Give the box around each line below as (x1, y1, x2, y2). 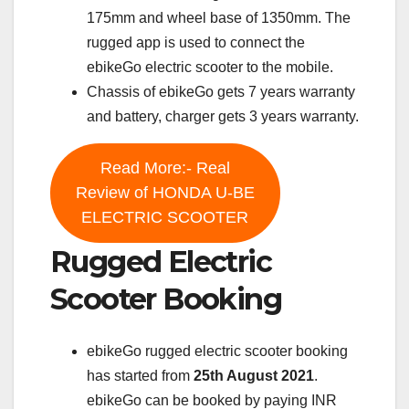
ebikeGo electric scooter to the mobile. (87, 59, 333, 76)
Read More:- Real (100, 159, 230, 178)
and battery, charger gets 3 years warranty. (87, 109, 359, 125)
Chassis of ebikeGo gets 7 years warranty (87, 84, 355, 100)
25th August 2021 (194, 367, 314, 383)
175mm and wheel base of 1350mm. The (87, 10, 351, 26)
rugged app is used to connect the (87, 35, 305, 51)
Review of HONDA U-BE (75, 184, 255, 203)
